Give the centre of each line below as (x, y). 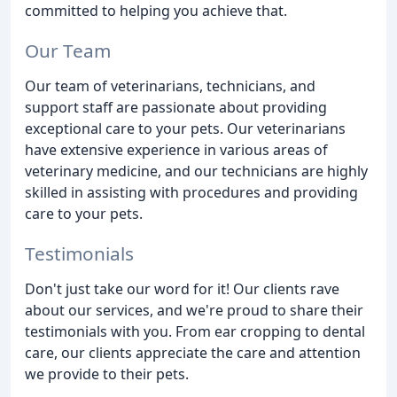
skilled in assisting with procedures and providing (191, 193)
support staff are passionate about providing (176, 108)
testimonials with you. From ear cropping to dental (195, 331)
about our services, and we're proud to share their (194, 310)
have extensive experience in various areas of (176, 150)
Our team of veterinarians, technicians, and (170, 86)
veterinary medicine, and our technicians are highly (196, 171)
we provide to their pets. (107, 374)
